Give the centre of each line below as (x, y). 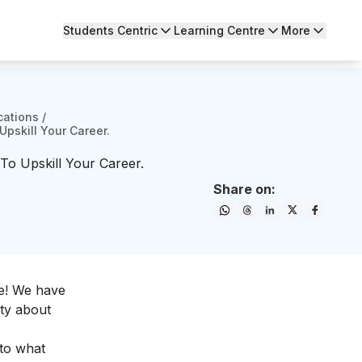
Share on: (244, 189)
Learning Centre (219, 30)
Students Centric (110, 30)
